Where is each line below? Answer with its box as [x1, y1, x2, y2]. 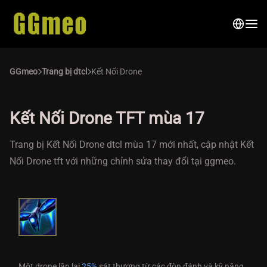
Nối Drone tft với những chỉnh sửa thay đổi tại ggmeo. [10, 156, 236, 167]
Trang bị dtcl [42, 67, 87, 76]
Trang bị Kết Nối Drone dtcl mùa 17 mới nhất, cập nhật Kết [10, 139, 254, 150]
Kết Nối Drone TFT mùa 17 [10, 108, 204, 128]
